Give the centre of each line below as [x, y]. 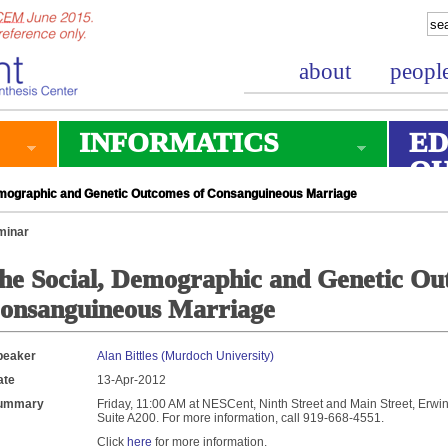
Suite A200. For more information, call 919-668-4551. [240, 418]
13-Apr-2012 [131, 380]
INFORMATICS [179, 142]
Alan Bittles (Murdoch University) [185, 356]
